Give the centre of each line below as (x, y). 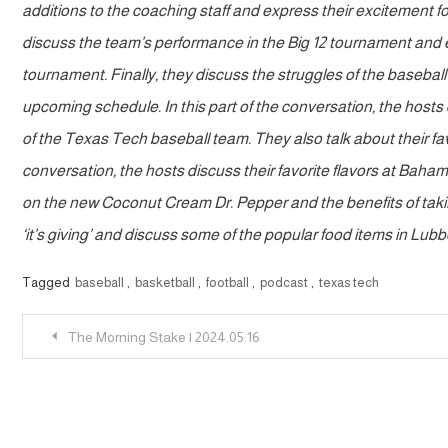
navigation (96, 380)
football (227, 282)
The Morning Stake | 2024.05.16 (163, 336)
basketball (165, 282)
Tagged (47, 282)
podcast (284, 282)
